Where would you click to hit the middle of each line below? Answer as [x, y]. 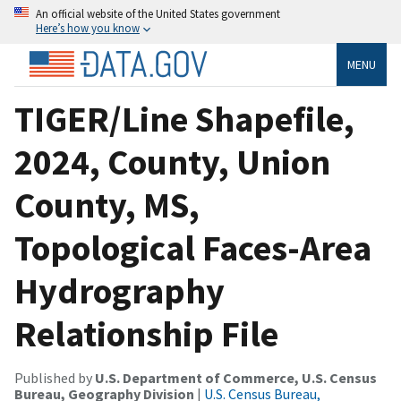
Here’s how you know [88, 28]
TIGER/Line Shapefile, [184, 119]
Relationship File [146, 333]
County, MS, [107, 205]
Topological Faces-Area [193, 247]
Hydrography [119, 290]
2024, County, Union [172, 162]
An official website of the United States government [158, 13]
